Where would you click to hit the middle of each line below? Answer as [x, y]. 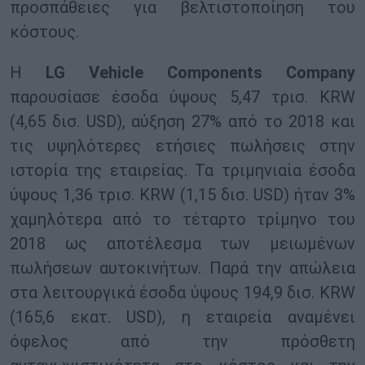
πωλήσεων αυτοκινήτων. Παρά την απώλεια [182, 268]
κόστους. [44, 32]
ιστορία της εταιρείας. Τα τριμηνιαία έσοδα [182, 171]
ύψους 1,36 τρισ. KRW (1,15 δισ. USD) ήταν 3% [182, 195]
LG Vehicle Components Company [200, 73]
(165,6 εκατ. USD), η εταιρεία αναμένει [182, 317]
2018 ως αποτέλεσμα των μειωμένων [182, 244]
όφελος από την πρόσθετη [182, 342]
